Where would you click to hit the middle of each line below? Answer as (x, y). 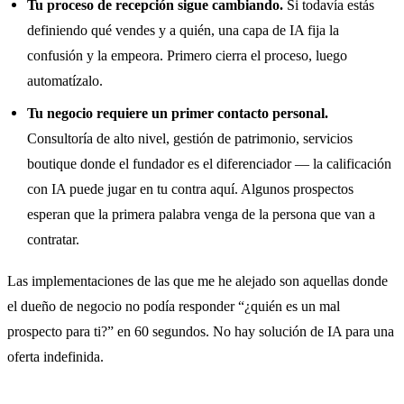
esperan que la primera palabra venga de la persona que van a (202, 215)
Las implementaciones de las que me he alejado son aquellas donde (197, 280)
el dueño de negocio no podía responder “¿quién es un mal (174, 306)
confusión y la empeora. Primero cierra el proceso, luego (188, 56)
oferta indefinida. (55, 356)
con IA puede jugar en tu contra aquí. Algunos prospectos (191, 189)
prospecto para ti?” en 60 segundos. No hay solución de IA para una (201, 331)
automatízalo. (65, 81)
